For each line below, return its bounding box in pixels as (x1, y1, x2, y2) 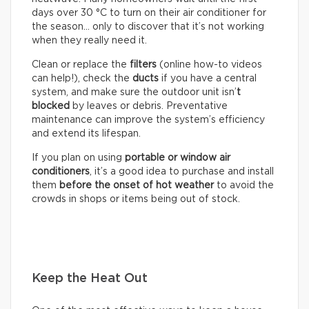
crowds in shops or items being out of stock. (32, 195, 240, 205)
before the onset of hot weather (59, 181, 214, 191)
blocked (32, 101, 70, 112)
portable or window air (125, 153, 230, 163)
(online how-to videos (157, 60, 262, 70)
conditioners (32, 167, 90, 177)
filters (130, 60, 157, 70)
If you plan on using (32, 153, 125, 163)
